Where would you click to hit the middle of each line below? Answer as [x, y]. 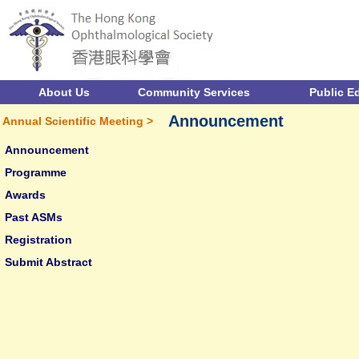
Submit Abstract [48, 262]
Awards [25, 195]
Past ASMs [34, 217]
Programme [36, 172]
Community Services [194, 92]
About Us [65, 92]
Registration [38, 240]
